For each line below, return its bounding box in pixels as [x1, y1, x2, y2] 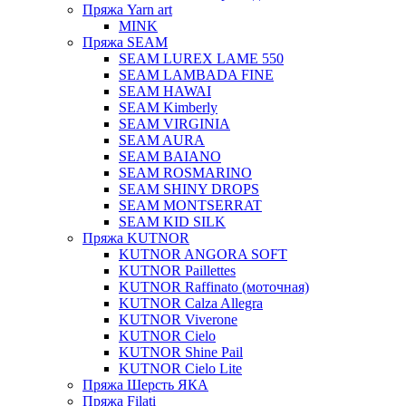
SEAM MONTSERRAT [119, 198, 262, 213]
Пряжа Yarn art [82, 2, 172, 17]
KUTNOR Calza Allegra [119, 295, 263, 311]
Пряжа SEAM [82, 34, 168, 50]
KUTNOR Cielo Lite [119, 361, 242, 376]
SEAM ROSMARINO [119, 165, 252, 180]
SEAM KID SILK [119, 214, 226, 229]
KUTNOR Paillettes [119, 263, 236, 278]
